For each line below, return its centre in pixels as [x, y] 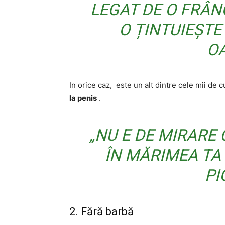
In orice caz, [91, 85]
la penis [83, 98]
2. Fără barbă [101, 212]
